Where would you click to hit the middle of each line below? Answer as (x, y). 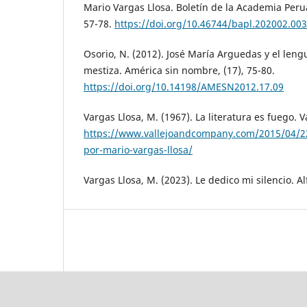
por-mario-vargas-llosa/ (138, 149)
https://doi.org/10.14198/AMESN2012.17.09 (184, 86)
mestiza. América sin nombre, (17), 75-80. (179, 70)
